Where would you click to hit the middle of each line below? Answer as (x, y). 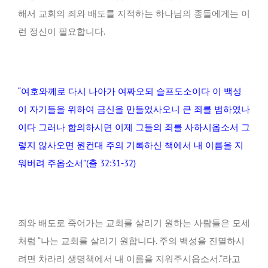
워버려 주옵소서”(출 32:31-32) (78, 163)
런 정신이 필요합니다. (62, 31)
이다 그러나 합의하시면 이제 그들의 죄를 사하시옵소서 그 (134, 127)
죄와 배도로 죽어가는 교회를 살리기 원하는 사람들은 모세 (134, 223)
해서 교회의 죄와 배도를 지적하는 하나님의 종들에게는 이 (134, 13)
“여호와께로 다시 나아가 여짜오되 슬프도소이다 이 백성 (130, 91)
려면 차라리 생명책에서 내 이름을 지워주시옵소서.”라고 (129, 259)
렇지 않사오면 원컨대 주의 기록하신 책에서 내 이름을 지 (131, 145)
